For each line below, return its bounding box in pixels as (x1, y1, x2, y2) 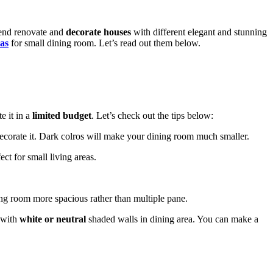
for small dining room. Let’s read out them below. (9, 38, 200, 48)
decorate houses (66, 27, 131, 37)
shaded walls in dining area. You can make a (86, 213, 258, 224)
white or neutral (19, 213, 86, 224)
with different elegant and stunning (131, 27, 267, 37)
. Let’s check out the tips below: (91, 110, 213, 121)
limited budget (30, 110, 91, 121)
